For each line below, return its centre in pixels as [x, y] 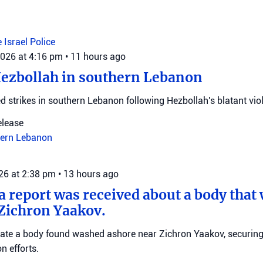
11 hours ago [98, 57]
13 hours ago [91, 174]
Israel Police [30, 42]
